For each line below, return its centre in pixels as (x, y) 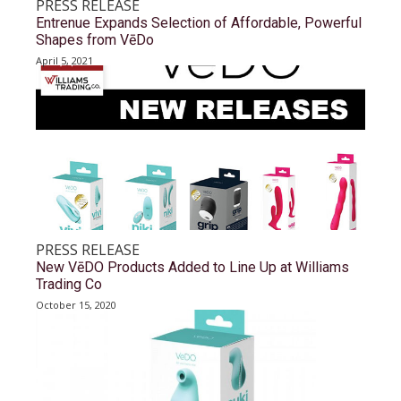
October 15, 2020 (76, 305)
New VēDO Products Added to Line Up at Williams (192, 267)
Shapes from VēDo (95, 40)
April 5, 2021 (64, 60)
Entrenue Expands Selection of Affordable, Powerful (199, 23)
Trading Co (69, 284)
